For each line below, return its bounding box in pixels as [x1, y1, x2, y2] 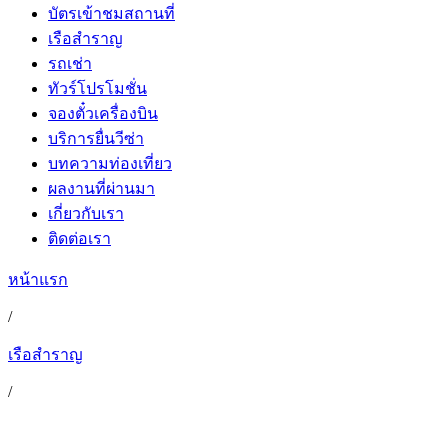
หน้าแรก [8, 271, 68, 288]
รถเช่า [48, 55, 92, 72]
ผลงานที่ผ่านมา [48, 180, 155, 197]
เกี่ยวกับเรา [48, 205, 124, 222]
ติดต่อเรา [48, 230, 111, 247]
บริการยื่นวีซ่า [48, 130, 144, 147]
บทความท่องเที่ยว [48, 155, 172, 172]
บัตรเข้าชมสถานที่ [48, 5, 175, 22]
